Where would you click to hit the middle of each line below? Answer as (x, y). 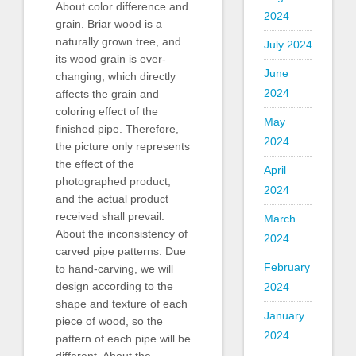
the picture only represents (123, 147)
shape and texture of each (122, 304)
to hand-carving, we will (114, 269)
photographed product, (113, 182)
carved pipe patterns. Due (121, 252)
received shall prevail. (110, 217)
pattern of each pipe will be (123, 339)
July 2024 (288, 44)
